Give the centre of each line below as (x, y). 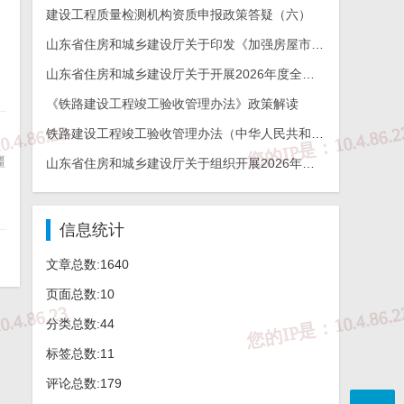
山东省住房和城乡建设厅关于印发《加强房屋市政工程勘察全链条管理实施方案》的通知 (317, 45)
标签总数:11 (80, 354)
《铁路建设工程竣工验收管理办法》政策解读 (172, 104)
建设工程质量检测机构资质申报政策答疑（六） (178, 15)
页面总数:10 (80, 294)
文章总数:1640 (87, 265)
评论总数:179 (83, 384)
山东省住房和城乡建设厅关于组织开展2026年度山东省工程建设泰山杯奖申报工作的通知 (308, 164)
